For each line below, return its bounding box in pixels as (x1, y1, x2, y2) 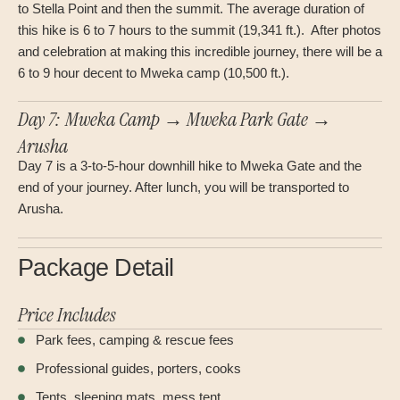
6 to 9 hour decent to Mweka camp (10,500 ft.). (18, 64, 289, 80)
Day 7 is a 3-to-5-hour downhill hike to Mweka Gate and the (18, 158, 362, 174)
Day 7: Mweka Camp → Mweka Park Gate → (18, 106, 331, 133)
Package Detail (18, 254, 174, 281)
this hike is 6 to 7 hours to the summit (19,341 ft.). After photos (18, 21, 381, 37)
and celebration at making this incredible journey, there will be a (18, 43, 382, 59)
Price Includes (18, 301, 116, 328)
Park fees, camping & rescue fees (36, 331, 234, 347)
